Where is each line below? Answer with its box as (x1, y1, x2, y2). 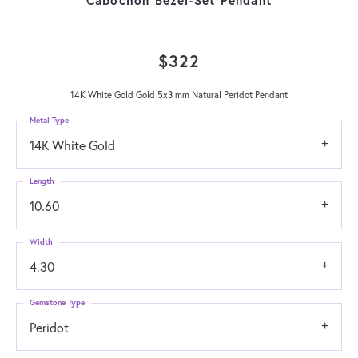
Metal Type (30, 114, 69, 125)
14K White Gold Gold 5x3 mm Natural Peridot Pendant (70, 88, 288, 101)
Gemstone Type (30, 296, 85, 308)
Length (30, 175, 54, 186)
